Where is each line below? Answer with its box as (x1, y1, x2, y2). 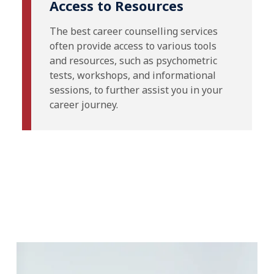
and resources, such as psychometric (50, 54, 217, 68)
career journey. (50, 98, 118, 112)
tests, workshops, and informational (50, 68, 216, 83)
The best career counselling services (50, 24, 218, 39)
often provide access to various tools (50, 39, 217, 53)
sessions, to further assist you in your (50, 83, 223, 97)
